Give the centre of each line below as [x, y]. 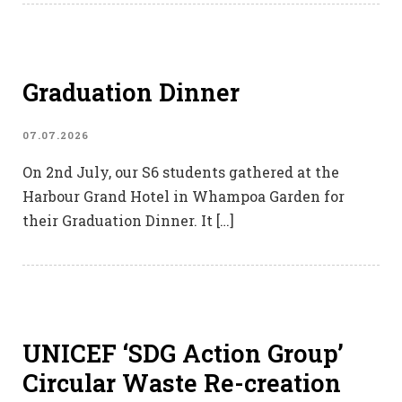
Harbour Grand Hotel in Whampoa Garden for [184, 197]
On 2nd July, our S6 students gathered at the [181, 172]
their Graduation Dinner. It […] [128, 221]
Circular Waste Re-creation [182, 383]
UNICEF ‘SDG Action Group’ [183, 354]
